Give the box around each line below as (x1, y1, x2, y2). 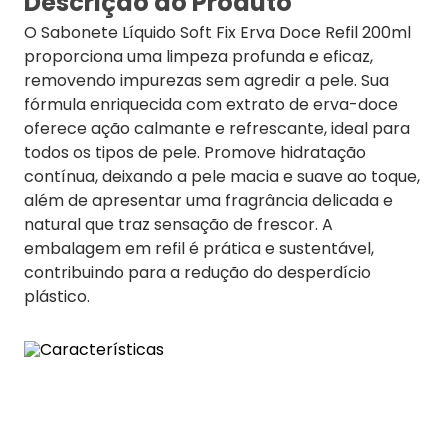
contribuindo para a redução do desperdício (24, 261, 371, 284)
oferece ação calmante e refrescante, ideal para (24, 117, 410, 140)
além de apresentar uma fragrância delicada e (24, 189, 393, 212)
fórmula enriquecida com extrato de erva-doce (24, 93, 398, 116)
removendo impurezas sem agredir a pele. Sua (24, 69, 389, 92)
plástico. (24, 285, 90, 308)
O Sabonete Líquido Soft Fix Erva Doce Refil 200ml (24, 21, 411, 44)
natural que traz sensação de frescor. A (24, 213, 333, 236)
